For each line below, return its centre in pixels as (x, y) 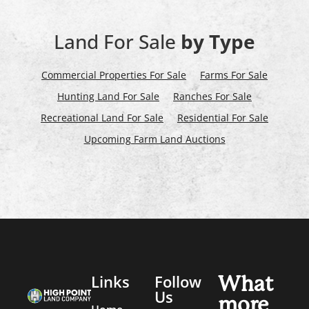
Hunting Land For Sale (108, 96)
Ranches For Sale (212, 96)
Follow (178, 281)
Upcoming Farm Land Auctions (154, 139)
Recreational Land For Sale (102, 117)
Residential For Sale (223, 117)
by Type (218, 41)
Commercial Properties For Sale (114, 74)
